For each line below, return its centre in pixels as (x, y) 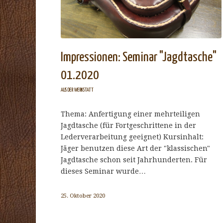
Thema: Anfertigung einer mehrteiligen (130, 114)
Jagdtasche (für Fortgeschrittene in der (128, 125)
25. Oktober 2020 (83, 195)
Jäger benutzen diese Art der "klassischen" (135, 148)
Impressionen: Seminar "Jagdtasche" (139, 57)
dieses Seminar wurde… (103, 171)
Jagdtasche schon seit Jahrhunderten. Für (134, 160)
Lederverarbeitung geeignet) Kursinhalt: (132, 137)
